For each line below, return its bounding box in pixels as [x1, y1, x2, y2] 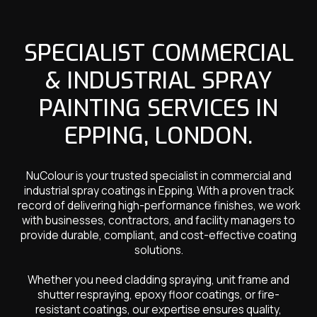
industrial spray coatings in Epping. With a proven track [23, 183, 294, 199]
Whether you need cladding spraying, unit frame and [28, 272, 289, 288]
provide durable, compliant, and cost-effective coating [21, 228, 296, 243]
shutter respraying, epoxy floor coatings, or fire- [38, 287, 279, 303]
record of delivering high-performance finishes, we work [17, 198, 300, 214]
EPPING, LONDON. [64, 120, 253, 151]
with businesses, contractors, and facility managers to [22, 213, 295, 229]
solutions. [134, 243, 183, 258]
